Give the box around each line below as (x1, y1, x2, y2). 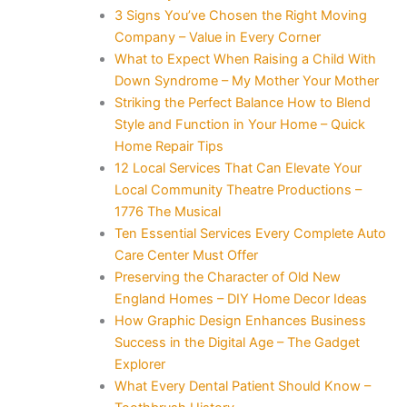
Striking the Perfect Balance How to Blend (114, 94, 371, 111)
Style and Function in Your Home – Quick (114, 115, 365, 133)
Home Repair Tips (114, 137, 223, 154)
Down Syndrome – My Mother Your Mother (114, 72, 379, 89)
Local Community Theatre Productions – (114, 181, 362, 198)
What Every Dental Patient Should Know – (114, 377, 371, 394)
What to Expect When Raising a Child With (114, 50, 376, 67)
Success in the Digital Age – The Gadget (114, 333, 360, 351)
